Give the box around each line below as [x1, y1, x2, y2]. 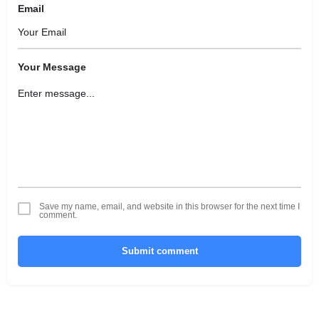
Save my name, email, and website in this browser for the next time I [39, 201, 300, 211]
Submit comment [121, 245, 198, 256]
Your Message [18, 61, 86, 73]
